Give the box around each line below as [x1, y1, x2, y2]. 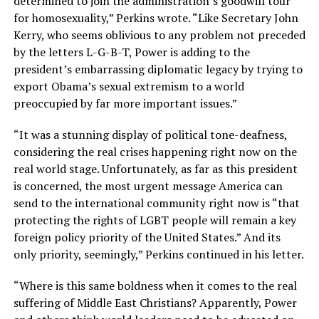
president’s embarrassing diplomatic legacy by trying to [13, 61, 303, 78]
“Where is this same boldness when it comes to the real [13, 278, 297, 294]
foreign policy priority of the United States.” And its [13, 229, 281, 246]
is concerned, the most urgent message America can [13, 178, 283, 194]
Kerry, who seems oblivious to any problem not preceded [13, 27, 305, 43]
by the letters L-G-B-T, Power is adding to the [13, 44, 250, 61]
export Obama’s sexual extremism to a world [13, 78, 244, 95]
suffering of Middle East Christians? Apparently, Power [13, 295, 297, 311]
